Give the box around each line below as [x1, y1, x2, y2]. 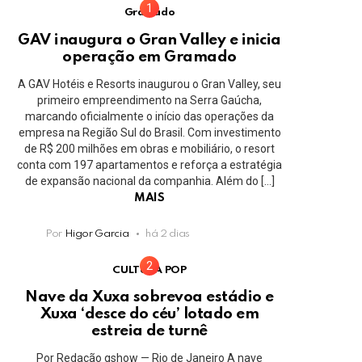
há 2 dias [145, 228, 191, 239]
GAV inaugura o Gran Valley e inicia [18, 32, 281, 48]
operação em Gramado [62, 48, 237, 65]
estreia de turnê [91, 323, 208, 339]
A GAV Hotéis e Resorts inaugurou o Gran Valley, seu [18, 77, 281, 90]
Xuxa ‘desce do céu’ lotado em [40, 306, 259, 322]
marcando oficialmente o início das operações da [25, 109, 274, 123]
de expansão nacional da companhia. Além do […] [24, 174, 275, 187]
